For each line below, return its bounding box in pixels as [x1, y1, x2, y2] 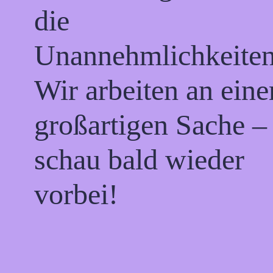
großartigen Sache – [34, 108, 267, 141]
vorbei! [34, 178, 118, 211]
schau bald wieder [34, 143, 244, 176]
